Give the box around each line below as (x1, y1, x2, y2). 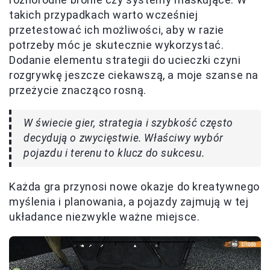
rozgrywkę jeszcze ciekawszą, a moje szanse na (9, 68, 259, 81)
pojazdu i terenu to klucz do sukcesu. (24, 146, 205, 159)
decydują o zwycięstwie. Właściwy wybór (24, 131, 224, 144)
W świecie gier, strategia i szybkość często (24, 116, 233, 129)
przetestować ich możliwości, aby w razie (9, 23, 225, 36)
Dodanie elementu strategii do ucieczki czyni (9, 53, 241, 66)
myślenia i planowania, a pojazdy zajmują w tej (9, 195, 249, 208)
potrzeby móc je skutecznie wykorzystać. (9, 38, 224, 51)
